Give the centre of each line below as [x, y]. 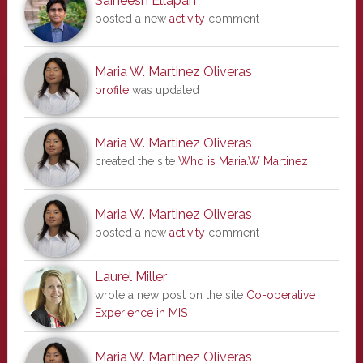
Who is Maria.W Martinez [243, 161]
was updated [164, 90]
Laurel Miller [130, 277]
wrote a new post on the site [170, 295]
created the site [136, 161]
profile [111, 90]
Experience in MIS [141, 313]
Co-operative [280, 295]
